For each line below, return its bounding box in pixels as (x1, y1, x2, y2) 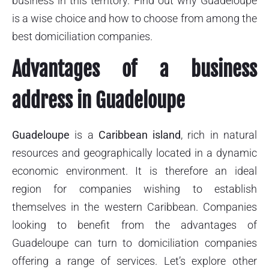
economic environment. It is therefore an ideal (12, 165, 257, 178)
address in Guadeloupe (12, 88, 185, 113)
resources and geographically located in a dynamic (12, 147, 257, 160)
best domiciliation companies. (12, 29, 153, 43)
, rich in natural (181, 128, 258, 142)
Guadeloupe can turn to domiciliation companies (12, 237, 257, 250)
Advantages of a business (12, 57, 257, 82)
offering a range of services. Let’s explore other (12, 255, 257, 268)
